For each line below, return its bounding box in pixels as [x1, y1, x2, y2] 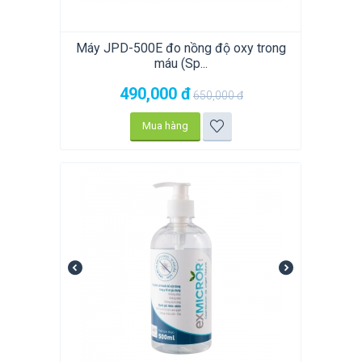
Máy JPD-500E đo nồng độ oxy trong [75, 40, 286, 57]
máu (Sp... [154, 56, 208, 72]
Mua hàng [141, 120, 188, 133]
